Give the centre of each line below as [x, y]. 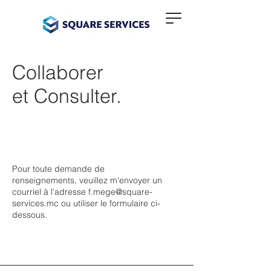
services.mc [35, 203]
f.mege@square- [120, 192]
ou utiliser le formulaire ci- [109, 203]
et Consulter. [70, 96]
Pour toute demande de [58, 169]
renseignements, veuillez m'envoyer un [87, 180]
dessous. [30, 215]
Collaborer [58, 72]
